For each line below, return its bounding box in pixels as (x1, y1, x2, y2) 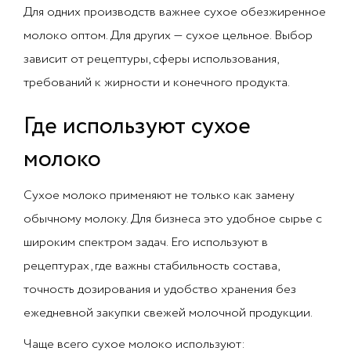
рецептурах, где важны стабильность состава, (24, 257, 279, 275)
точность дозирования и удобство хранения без (24, 280, 296, 299)
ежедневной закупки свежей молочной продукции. (24, 304, 313, 322)
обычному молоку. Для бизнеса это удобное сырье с (24, 210, 322, 228)
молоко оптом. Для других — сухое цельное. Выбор (24, 27, 313, 45)
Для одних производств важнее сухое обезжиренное (24, 3, 326, 21)
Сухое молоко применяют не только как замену (24, 186, 295, 204)
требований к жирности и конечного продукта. (24, 74, 290, 92)
